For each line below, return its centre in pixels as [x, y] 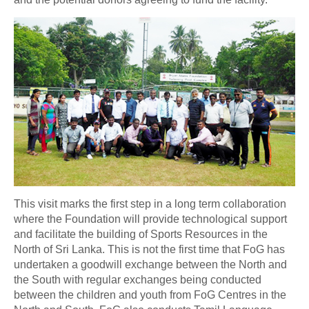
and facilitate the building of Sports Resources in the [141, 234]
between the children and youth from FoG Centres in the [150, 295]
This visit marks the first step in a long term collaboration [150, 203]
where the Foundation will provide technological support [150, 219]
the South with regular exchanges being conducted [138, 279]
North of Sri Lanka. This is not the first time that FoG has [149, 249]
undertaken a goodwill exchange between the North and [150, 264]
